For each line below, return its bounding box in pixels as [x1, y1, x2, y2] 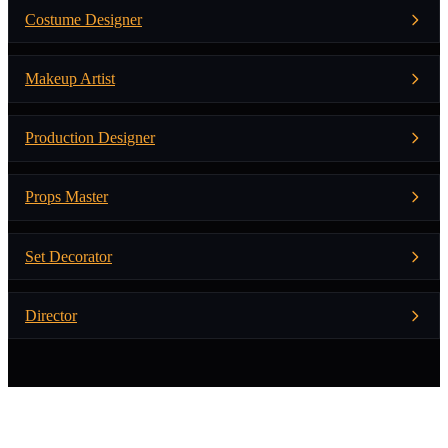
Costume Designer [25, 10, 142, 28]
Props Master [25, 188, 108, 206]
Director [25, 306, 77, 324]
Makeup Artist [25, 69, 115, 87]
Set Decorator [25, 247, 112, 265]
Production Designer [25, 129, 155, 147]
